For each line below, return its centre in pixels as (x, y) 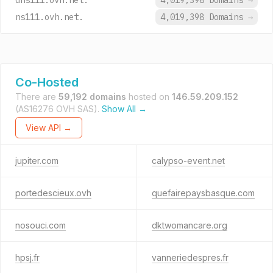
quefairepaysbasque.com (203, 193)
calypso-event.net (188, 161)
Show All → (124, 109)
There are (37, 97)
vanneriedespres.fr (190, 257)
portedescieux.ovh (53, 193)
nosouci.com (41, 225)
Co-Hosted (47, 82)
